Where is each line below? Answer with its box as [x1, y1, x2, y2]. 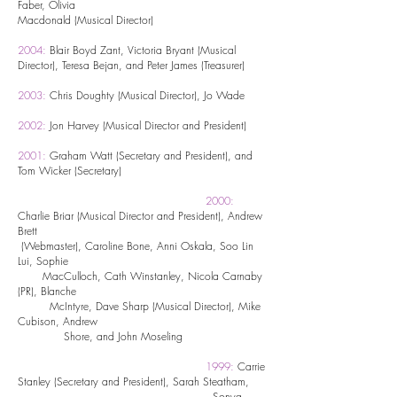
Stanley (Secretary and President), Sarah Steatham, [18, 374, 260, 389]
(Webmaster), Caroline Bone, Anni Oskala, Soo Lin [18, 238, 253, 253]
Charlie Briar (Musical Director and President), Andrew [18, 208, 262, 223]
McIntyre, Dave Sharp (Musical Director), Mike [18, 299, 261, 314]
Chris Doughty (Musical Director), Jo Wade [46, 88, 245, 103]
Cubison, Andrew [18, 314, 261, 329]
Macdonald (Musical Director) [18, 12, 153, 27]
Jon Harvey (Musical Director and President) [46, 118, 246, 133]
